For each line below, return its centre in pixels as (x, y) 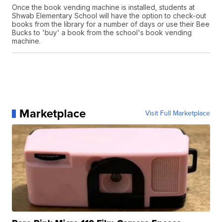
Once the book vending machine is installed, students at (104, 7)
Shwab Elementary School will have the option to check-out (109, 16)
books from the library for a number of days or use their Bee (111, 24)
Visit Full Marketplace (177, 113)
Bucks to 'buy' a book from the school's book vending (102, 33)
